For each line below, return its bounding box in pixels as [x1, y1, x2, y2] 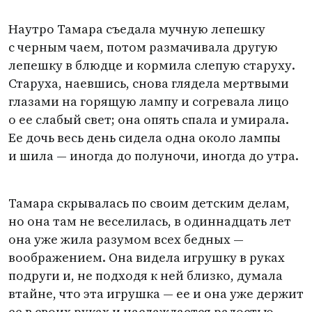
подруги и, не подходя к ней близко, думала [8, 267, 283, 284]
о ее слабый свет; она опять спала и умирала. [8, 111, 289, 128]
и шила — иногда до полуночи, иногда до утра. [8, 147, 299, 164]
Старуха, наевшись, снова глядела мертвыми [8, 75, 289, 92]
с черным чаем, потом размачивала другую [8, 38, 278, 56]
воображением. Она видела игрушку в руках [8, 249, 285, 266]
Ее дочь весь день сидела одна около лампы [8, 129, 281, 146]
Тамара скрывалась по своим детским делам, [8, 194, 290, 212]
